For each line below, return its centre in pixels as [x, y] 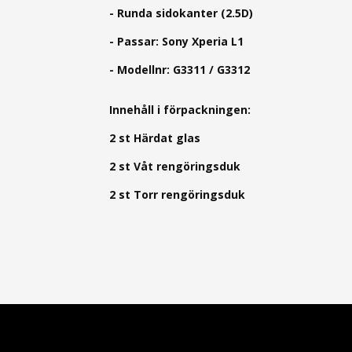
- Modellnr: [141, 70]
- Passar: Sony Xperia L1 [176, 42]
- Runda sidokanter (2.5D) [181, 13]
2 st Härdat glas [155, 138]
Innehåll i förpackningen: [180, 110]
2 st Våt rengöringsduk [175, 167]
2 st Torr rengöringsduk [177, 195]
